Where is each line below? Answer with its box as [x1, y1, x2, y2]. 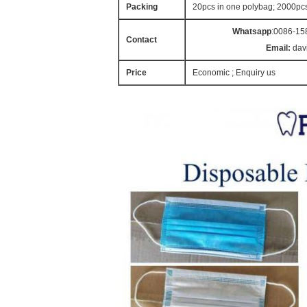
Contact [126, 35, 157, 45]
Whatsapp [232, 27, 271, 36]
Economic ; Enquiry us [193, 68, 275, 77]
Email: [265, 43, 291, 53]
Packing [126, 2, 158, 12]
